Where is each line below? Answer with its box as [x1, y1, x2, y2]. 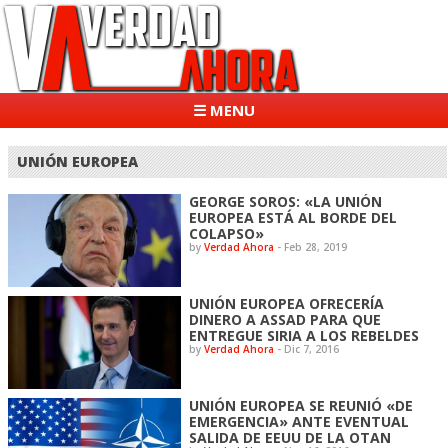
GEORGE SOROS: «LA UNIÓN [189, 191, 383, 211]
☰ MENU [193, 100, 255, 120]
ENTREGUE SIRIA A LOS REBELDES [189, 325, 420, 345]
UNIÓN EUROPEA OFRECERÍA [189, 293, 385, 313]
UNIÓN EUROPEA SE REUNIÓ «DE [189, 395, 414, 415]
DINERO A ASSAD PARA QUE [189, 309, 382, 329]
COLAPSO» [189, 223, 265, 243]
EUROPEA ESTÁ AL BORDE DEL [189, 207, 398, 227]
